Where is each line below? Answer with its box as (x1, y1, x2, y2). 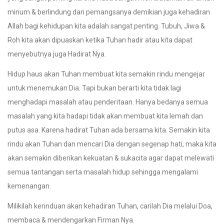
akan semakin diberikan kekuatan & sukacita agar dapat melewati (7, 154, 214, 162)
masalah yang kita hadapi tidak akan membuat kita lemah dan (7, 112, 203, 120)
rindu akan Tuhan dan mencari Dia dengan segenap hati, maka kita (7, 140, 216, 148)
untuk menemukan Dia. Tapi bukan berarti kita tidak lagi (7, 84, 181, 92)
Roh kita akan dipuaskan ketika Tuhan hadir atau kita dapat (7, 36, 192, 44)
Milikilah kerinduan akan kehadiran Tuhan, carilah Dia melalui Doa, (7, 202, 212, 210)
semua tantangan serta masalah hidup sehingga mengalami (7, 168, 198, 176)
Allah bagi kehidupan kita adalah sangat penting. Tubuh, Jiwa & (7, 22, 205, 30)
